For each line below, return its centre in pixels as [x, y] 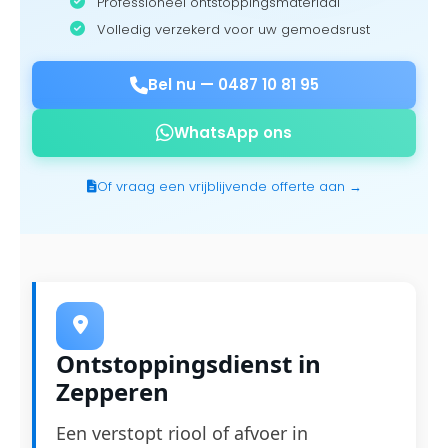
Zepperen [112, 391]
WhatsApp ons [233, 132]
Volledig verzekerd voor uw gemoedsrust [231, 29]
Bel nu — [182, 84]
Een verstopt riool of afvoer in [182, 433]
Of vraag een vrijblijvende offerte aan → [229, 186]
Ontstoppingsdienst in [188, 363]
